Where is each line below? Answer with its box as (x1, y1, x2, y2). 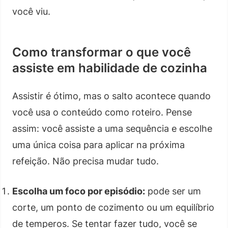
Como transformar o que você (12, 44, 191, 60)
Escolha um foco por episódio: (12, 185, 145, 196)
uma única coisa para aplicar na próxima (12, 139, 185, 150)
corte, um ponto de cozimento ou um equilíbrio (12, 202, 214, 213)
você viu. (12, 6, 50, 17)
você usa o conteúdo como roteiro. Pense (12, 106, 192, 118)
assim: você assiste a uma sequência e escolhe (12, 123, 212, 134)
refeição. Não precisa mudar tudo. (12, 155, 159, 166)
